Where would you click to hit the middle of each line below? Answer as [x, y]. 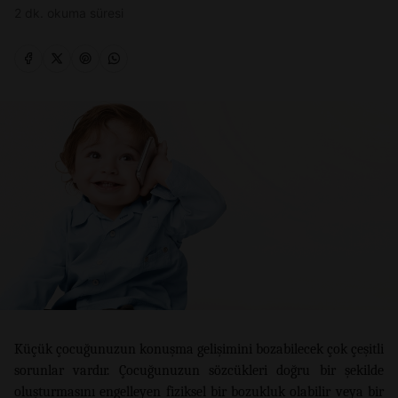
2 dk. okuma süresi [69, 13]
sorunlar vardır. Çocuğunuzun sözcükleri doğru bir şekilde [199, 371]
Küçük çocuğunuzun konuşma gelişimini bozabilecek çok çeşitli [199, 350]
